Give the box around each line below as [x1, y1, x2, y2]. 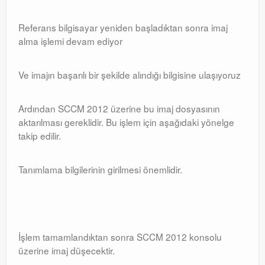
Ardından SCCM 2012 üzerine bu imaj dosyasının [18, 102, 220, 115]
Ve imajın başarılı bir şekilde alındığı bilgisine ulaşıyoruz [18, 68, 241, 81]
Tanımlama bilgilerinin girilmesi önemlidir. [18, 163, 182, 176]
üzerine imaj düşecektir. [18, 244, 115, 257]
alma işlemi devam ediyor [18, 34, 122, 47]
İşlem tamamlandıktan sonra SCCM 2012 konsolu [18, 230, 222, 243]
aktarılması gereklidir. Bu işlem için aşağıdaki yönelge [18, 115, 234, 128]
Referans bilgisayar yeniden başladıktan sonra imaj [18, 21, 228, 34]
